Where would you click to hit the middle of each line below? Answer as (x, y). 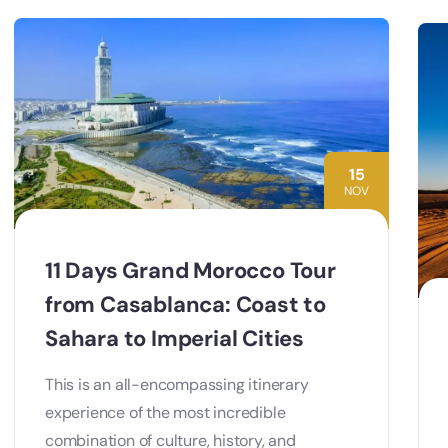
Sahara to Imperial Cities (175, 338)
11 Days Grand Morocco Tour (190, 270)
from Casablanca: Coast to (186, 304)
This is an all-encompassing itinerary (177, 384)
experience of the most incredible (165, 412)
